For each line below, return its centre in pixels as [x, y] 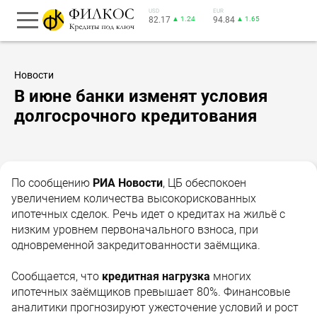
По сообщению [52, 183]
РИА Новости [128, 183]
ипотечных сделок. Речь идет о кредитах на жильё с [148, 214]
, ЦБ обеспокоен [204, 183]
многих [231, 276]
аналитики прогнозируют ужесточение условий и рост [155, 307]
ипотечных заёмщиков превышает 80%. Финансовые [151, 292]
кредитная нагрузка [155, 276]
